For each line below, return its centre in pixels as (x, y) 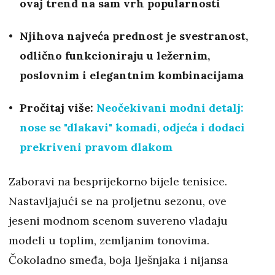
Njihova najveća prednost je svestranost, (134, 36)
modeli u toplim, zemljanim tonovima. (109, 241)
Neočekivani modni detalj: (170, 108)
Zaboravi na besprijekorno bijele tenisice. (118, 182)
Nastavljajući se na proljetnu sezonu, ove (118, 201)
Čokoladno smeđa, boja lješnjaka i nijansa (118, 260)
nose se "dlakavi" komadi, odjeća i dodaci (132, 128)
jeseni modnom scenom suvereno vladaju (118, 221)
